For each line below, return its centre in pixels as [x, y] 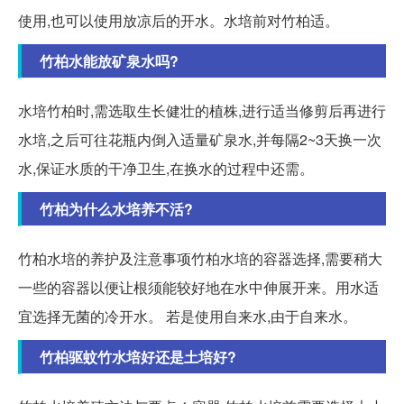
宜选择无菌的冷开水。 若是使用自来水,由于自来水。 [188, 316]
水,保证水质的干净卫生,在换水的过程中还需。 [166, 168]
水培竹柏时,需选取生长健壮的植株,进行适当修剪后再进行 [202, 110]
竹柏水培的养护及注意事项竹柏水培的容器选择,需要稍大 [200, 258]
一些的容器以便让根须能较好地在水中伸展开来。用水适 [198, 287]
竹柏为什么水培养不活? [116, 208]
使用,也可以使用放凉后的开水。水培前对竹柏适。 [179, 20]
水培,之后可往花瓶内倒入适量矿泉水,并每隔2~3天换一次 [200, 139]
